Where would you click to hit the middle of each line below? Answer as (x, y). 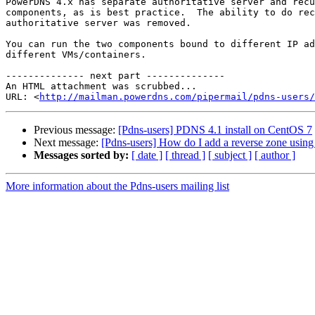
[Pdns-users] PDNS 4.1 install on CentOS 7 (215, 130)
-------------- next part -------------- (115, 76)
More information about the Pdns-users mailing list (117, 186)
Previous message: (76, 130)
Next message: (67, 143)
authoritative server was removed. (98, 23)
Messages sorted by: (81, 155)
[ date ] (147, 155)
